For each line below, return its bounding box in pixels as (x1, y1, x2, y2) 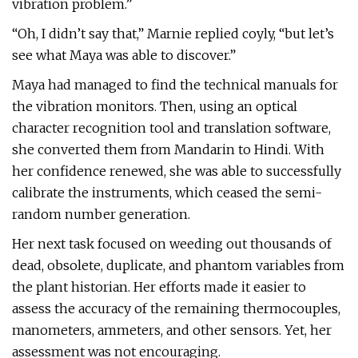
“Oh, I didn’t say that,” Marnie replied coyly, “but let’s (12, 26, 334, 42)
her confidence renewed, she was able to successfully (12, 163, 341, 179)
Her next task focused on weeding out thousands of (12, 236, 332, 252)
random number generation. (12, 206, 190, 222)
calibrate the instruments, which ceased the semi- (12, 185, 322, 201)
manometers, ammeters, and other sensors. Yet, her (12, 322, 332, 338)
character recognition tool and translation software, (12, 120, 331, 136)
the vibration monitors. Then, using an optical (12, 98, 297, 114)
